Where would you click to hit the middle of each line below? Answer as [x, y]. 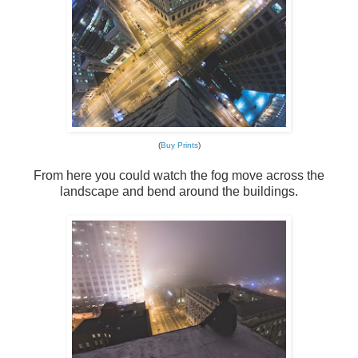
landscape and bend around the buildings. [179, 191]
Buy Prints [179, 145]
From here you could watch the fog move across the [179, 175]
